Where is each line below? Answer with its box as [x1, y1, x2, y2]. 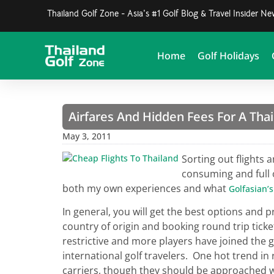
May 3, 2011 [62, 130, 111, 142]
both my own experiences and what [62, 182, 229, 195]
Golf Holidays [197, 49, 259, 62]
